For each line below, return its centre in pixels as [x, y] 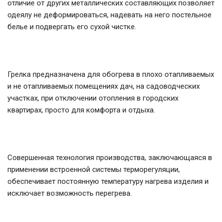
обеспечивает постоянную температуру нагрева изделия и [108, 182]
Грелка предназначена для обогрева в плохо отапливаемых [111, 75]
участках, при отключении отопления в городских [93, 98]
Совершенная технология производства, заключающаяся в [110, 158]
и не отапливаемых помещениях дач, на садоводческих [104, 86]
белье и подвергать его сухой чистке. [72, 27]
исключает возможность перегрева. [70, 194]
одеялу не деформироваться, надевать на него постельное [110, 15]
